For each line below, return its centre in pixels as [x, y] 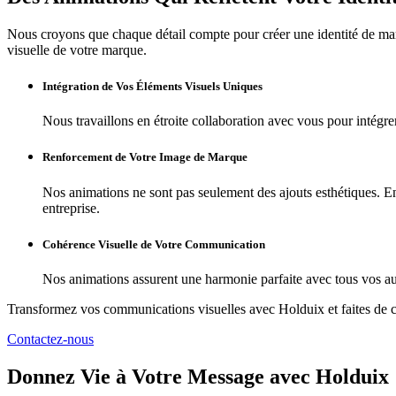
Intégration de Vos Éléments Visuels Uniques [152, 86]
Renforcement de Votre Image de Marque [145, 157]
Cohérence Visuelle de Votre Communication [154, 244]
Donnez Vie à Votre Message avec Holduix [198, 376]
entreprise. [71, 208]
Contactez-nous [50, 339]
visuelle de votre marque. [77, 49]
